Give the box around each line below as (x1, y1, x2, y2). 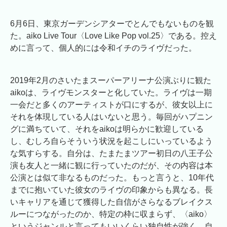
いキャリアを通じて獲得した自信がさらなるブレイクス (10, 197, 213, 206)
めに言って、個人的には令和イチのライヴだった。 (10, 43, 197, 52)
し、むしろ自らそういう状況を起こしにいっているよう (10, 136, 213, 145)
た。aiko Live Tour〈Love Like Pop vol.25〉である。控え (10, 31, 217, 40)
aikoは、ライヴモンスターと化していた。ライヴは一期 (10, 88, 212, 97)
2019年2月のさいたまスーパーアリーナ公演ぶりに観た (10, 75, 211, 85)
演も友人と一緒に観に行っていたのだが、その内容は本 (10, 161, 213, 170)
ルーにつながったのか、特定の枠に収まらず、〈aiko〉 (10, 209, 212, 218)
